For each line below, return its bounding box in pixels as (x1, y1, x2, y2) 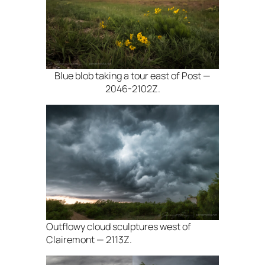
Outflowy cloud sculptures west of (46, 219, 191, 233)
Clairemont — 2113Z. (46, 232, 132, 246)
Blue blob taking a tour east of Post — (54, 69, 211, 82)
